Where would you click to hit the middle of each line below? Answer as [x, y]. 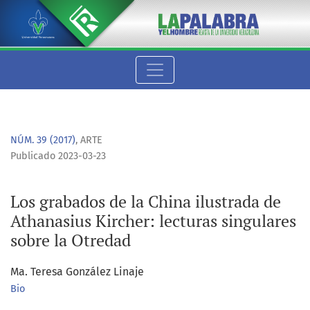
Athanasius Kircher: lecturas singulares [153, 221]
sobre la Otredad [71, 240]
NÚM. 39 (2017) [43, 140]
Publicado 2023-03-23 [58, 156]
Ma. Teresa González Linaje [77, 272]
